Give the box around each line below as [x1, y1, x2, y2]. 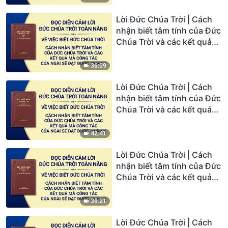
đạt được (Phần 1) [116, 59, 185, 69]
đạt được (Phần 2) [116, 126, 186, 137]
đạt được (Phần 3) [116, 194, 186, 205]
